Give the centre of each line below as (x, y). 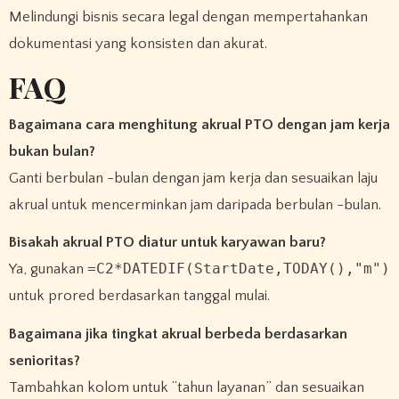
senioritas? (44, 361)
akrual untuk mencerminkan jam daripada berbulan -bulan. (195, 204)
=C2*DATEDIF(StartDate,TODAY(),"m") (238, 269)
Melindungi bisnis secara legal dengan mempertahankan (188, 17)
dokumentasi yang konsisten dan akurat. (138, 44)
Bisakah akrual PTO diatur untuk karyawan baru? (167, 243)
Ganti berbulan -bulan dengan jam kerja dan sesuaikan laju (193, 178)
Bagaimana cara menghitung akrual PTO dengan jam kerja (199, 124)
